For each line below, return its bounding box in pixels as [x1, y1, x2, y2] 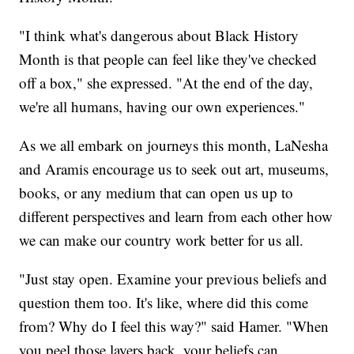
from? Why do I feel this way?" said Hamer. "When [19, 315, 330, 336]
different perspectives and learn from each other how [19, 205, 333, 226]
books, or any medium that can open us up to [19, 182, 294, 202]
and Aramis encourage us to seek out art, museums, [19, 158, 330, 179]
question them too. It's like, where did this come [19, 292, 309, 312]
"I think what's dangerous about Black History [19, 24, 299, 45]
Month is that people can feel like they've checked [19, 48, 318, 69]
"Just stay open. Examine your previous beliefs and [19, 268, 328, 288]
